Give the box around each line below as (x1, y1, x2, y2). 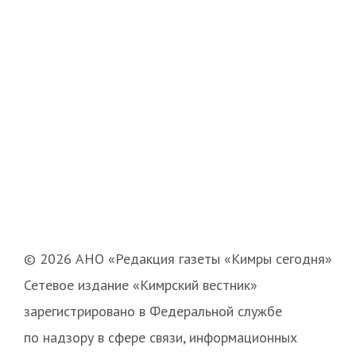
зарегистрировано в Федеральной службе (23, 302, 282, 321)
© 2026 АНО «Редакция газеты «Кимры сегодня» (23, 250, 332, 269)
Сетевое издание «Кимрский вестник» (23, 276, 257, 295)
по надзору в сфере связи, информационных (23, 328, 297, 347)
